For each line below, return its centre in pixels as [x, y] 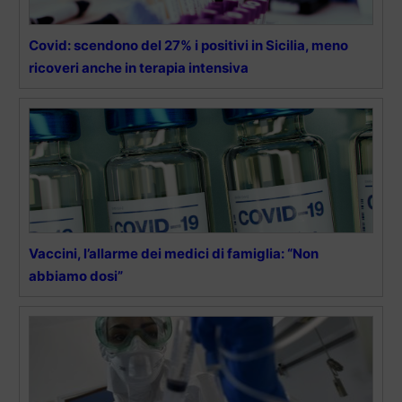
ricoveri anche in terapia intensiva [139, 67]
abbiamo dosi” [76, 275]
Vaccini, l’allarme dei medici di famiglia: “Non [174, 253]
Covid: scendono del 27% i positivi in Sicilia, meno [188, 45]
